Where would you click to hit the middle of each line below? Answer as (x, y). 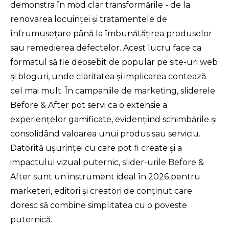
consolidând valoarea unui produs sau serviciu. (105, 133)
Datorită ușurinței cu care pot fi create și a (96, 148)
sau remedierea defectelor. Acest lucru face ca (106, 48)
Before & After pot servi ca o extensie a (89, 105)
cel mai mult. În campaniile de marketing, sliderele (113, 90)
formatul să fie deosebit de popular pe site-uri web (114, 62)
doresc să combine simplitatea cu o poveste (99, 205)
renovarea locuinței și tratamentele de (89, 19)
